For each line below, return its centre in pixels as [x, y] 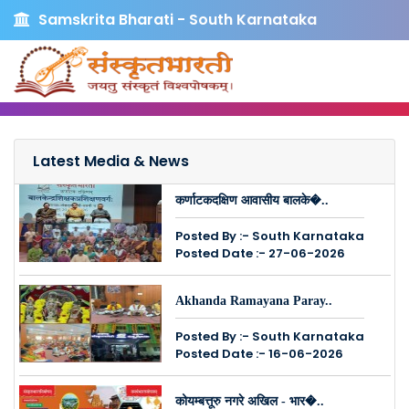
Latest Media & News [111, 161]
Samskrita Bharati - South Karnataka [176, 20]
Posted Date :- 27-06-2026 [260, 253]
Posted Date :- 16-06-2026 [259, 354]
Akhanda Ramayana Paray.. [254, 301]
